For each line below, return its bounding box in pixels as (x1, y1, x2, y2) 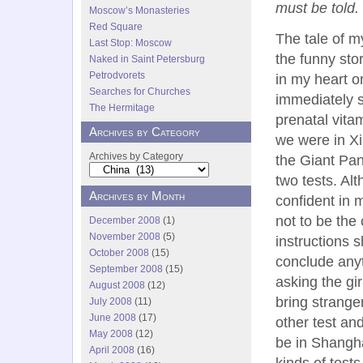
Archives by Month (89, 190, 185, 203)
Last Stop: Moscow (89, 37, 172, 49)
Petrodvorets (89, 70, 145, 81)
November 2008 (89, 231, 160, 242)
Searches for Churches (89, 86, 190, 97)
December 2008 (89, 215, 160, 226)
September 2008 (89, 263, 163, 275)
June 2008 (89, 312, 136, 323)
